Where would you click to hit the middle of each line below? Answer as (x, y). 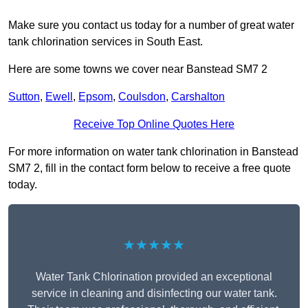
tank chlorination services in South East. (106, 42)
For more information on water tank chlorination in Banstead (153, 152)
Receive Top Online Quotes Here (154, 124)
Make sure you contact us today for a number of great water (151, 25)
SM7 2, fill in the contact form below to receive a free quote (150, 168)
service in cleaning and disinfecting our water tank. (154, 294)
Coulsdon (142, 97)
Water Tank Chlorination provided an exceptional (154, 277)
